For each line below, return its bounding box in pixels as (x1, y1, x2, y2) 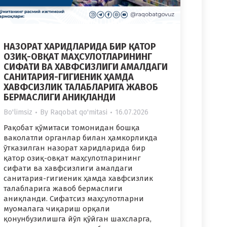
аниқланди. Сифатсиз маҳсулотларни (4, 194, 144, 204)
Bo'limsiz (4, 108, 32, 117)
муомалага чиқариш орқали (4, 204, 110, 214)
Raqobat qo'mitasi (50, 108, 107, 117)
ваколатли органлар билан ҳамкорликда (4, 133, 158, 143)
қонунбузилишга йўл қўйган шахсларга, (4, 214, 152, 224)
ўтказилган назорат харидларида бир (4, 143, 145, 153)
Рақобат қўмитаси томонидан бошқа (4, 123, 140, 133)
